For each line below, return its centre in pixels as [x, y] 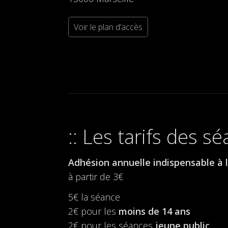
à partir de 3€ [96, 177]
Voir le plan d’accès [108, 27]
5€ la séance [94, 197]
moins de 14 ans [155, 211]
